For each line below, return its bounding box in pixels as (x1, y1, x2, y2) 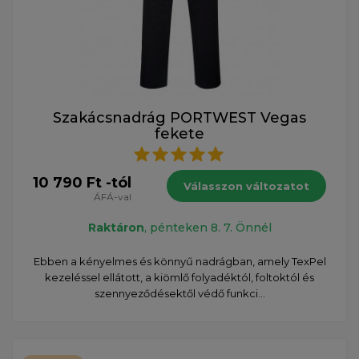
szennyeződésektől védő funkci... (94, 286, 265, 300)
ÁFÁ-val (94, 190, 131, 203)
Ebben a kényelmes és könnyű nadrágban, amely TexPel (33, 254, 326, 268)
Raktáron (87, 220, 144, 235)
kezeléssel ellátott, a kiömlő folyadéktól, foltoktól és (45, 270, 314, 284)
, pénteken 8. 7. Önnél (143, 220, 272, 235)
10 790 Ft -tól (33, 173, 131, 192)
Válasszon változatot (184, 179, 309, 192)
